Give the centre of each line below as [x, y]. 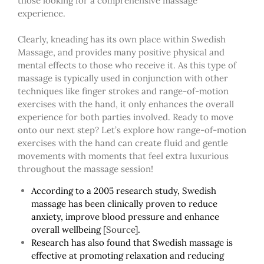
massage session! [117, 169]
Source [120, 229]
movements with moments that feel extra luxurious [123, 156]
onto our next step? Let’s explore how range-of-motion [132, 130]
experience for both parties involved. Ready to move [126, 117]
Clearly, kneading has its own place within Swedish [122, 39]
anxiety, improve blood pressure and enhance [125, 216]
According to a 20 [67, 190]
